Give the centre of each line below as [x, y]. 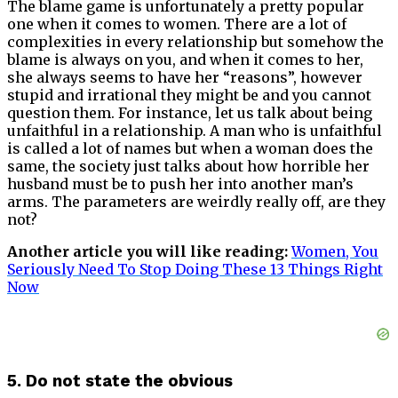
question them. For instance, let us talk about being [190, 113]
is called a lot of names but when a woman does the [190, 149]
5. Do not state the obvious [120, 381]
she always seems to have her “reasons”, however [185, 78]
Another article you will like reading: [149, 252]
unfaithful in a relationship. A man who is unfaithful [195, 131]
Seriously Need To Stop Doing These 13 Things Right [195, 270]
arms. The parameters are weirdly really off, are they [196, 202]
